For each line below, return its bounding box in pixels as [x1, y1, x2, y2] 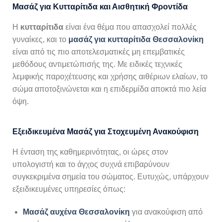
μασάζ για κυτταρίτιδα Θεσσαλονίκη [68, 35, 204, 44]
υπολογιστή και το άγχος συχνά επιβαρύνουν [12, 160, 169, 168]
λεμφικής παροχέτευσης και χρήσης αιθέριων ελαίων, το [12, 72, 208, 81]
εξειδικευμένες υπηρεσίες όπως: [12, 184, 125, 193]
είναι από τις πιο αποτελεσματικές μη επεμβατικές [12, 48, 185, 56]
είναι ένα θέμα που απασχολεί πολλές [63, 23, 197, 32]
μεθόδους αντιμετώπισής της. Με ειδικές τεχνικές [12, 60, 182, 69]
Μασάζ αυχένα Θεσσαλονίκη [22, 207, 130, 216]
